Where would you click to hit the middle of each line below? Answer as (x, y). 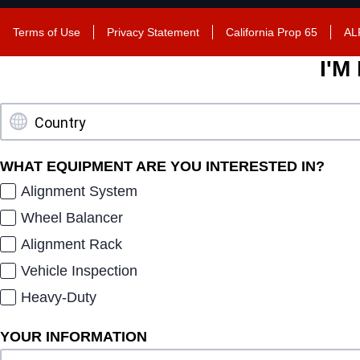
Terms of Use (47, 33)
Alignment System (80, 191)
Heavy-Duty (59, 297)
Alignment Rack (72, 244)
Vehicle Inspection (80, 270)
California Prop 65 (272, 33)
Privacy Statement (153, 33)
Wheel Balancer (72, 217)
